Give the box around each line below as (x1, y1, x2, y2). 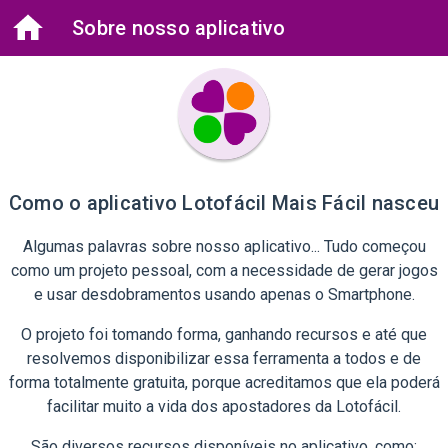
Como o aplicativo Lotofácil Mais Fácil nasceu (8, 191, 440, 215)
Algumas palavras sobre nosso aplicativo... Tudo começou (22, 237, 426, 256)
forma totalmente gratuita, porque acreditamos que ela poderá (8, 373, 440, 392)
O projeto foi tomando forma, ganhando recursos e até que (21, 325, 427, 344)
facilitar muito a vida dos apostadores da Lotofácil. (47, 397, 401, 416)
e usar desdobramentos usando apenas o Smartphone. (33, 285, 415, 304)
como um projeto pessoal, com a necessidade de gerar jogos (10, 261, 438, 280)
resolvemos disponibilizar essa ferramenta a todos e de (27, 349, 421, 368)
